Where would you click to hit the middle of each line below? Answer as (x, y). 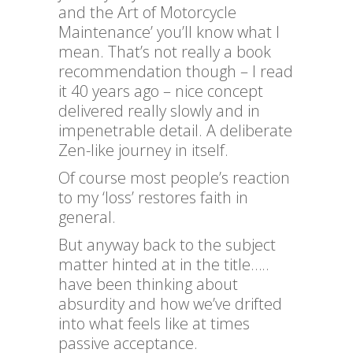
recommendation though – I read (176, 72)
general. (87, 217)
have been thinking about (148, 284)
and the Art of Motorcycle (147, 13)
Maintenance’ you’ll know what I (169, 32)
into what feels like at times (154, 324)
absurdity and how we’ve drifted (170, 304)
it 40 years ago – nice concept (161, 91)
